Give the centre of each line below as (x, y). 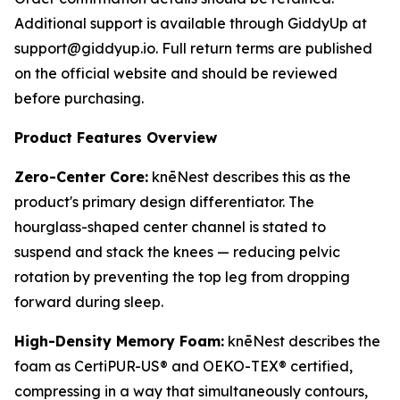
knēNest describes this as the (250, 177)
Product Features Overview (116, 138)
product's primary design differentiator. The (164, 202)
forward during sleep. (89, 302)
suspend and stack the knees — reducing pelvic (177, 252)
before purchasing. (79, 99)
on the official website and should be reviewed (176, 74)
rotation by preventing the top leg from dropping (182, 277)
